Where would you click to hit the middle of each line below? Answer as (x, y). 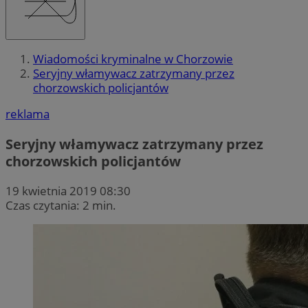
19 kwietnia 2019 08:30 (68, 190)
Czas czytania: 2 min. (61, 205)
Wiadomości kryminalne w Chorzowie (133, 59)
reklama (27, 114)
